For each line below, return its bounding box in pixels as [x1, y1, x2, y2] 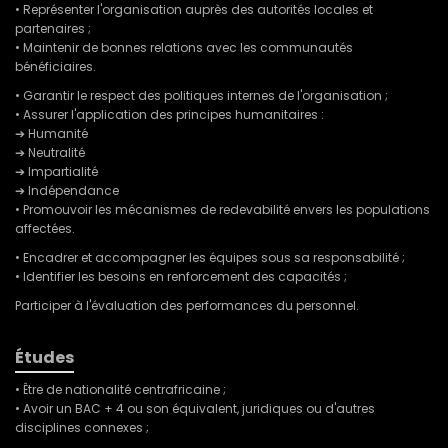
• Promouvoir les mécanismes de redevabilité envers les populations [15, 201, 430, 219]
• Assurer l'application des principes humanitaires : [15, 106, 324, 124]
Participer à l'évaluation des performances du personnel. [15, 297, 359, 315]
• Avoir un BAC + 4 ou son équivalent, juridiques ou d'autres [15, 400, 375, 418]
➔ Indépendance [15, 182, 119, 200]
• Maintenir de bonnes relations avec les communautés [15, 39, 353, 57]
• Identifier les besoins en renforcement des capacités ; [15, 268, 347, 286]
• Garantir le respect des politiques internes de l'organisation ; [15, 87, 388, 105]
